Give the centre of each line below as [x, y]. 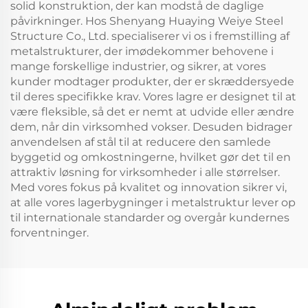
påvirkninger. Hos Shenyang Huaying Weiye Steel [147, 21]
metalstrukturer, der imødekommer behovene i [142, 51]
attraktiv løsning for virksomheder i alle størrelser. [145, 172]
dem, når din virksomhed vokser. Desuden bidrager [151, 127]
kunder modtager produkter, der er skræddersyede [152, 81]
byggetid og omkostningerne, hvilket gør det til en [151, 157]
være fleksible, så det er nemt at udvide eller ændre [152, 112]
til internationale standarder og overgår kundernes [150, 218]
